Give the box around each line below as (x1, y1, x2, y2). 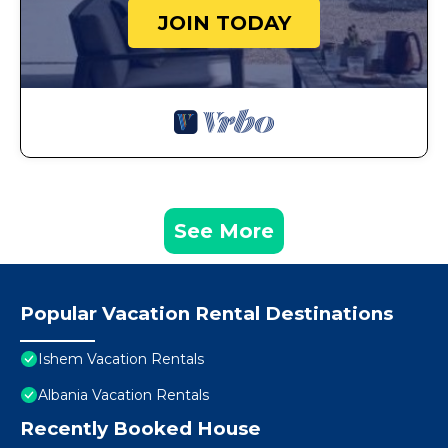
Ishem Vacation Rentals (38, 350, 204, 369)
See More (174, 219, 274, 244)
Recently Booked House (20, 417, 261, 441)
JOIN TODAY (157, 11, 291, 36)
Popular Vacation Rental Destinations (20, 302, 393, 326)
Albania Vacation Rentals (38, 386, 209, 405)
